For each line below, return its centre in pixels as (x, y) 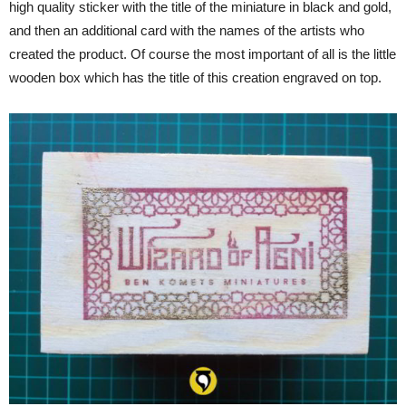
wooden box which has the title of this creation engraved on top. (195, 78)
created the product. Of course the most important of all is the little (203, 54)
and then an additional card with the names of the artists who (187, 31)
